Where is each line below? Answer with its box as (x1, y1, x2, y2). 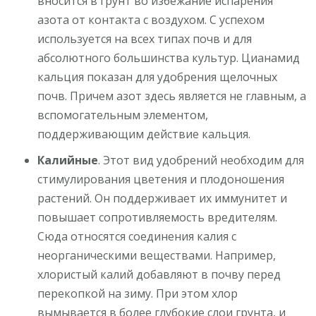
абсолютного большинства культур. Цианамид (37, 49, 300, 66)
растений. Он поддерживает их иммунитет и (37, 190, 288, 206)
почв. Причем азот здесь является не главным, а (37, 87, 307, 104)
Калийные (37, 152, 99, 168)
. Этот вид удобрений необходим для (98, 152, 305, 168)
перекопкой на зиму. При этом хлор (37, 285, 238, 301)
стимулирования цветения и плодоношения (37, 171, 285, 187)
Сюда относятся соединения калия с (37, 228, 237, 244)
